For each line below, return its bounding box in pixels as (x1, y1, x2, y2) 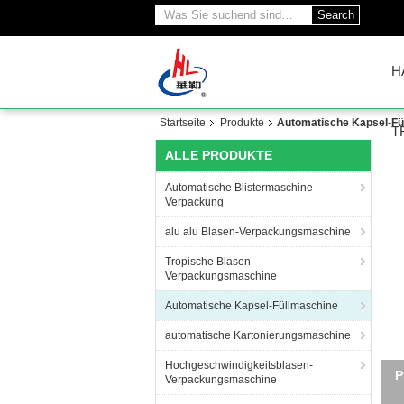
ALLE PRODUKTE (165, 148, 272, 162)
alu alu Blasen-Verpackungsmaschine (165, 225, 351, 238)
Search (317, 8, 354, 22)
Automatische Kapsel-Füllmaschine (165, 299, 338, 312)
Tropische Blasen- (165, 255, 254, 268)
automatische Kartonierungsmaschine (165, 329, 351, 342)
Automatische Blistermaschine (165, 181, 313, 194)
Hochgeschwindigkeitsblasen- (165, 359, 313, 372)
